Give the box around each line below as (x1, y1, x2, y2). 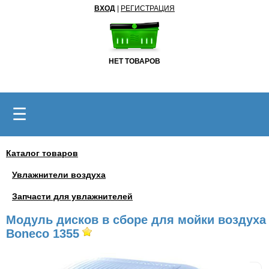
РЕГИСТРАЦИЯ (121, 4, 175, 13)
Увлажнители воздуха (12, 170, 106, 180)
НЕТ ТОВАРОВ (109, 57, 160, 65)
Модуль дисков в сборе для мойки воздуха (6, 213, 266, 226)
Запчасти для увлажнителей (12, 192, 133, 201)
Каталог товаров (6, 148, 78, 158)
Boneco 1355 (6, 227, 79, 240)
